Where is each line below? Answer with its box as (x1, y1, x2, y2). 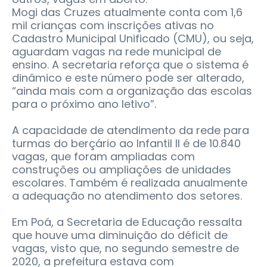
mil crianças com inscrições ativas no (12, 17, 214, 33)
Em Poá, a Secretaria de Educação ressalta (12, 214, 242, 229)
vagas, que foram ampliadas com (12, 148, 195, 164)
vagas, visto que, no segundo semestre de (12, 240, 239, 256)
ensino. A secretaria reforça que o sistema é (12, 57, 249, 72)
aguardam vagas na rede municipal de (12, 44, 221, 59)
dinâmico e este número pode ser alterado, (12, 70, 244, 85)
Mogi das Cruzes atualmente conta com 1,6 (12, 4, 243, 20)
